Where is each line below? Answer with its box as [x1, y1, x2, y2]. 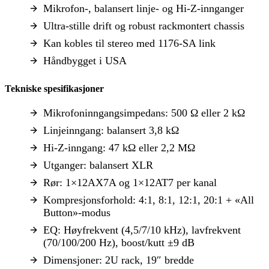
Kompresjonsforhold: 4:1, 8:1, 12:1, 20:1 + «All [43, 193, 254, 206]
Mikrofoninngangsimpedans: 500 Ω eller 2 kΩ [43, 106, 245, 119]
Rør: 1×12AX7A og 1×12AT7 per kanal [43, 176, 217, 189]
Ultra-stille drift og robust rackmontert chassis [43, 20, 244, 32]
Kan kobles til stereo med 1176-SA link [43, 37, 216, 50]
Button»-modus [43, 206, 110, 219]
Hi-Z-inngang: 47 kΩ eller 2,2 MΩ [43, 141, 195, 154]
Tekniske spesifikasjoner [5, 83, 104, 94]
